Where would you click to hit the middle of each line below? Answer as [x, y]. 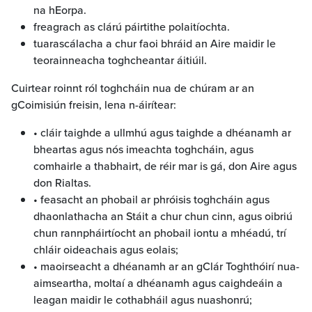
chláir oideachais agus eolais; [106, 249]
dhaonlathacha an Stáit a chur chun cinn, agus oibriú [163, 216]
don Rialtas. [62, 182]
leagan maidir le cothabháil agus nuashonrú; [143, 299]
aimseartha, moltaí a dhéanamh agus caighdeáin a [158, 282]
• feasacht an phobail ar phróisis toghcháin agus [151, 199]
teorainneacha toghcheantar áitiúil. [120, 60]
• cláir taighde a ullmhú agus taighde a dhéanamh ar [162, 132]
